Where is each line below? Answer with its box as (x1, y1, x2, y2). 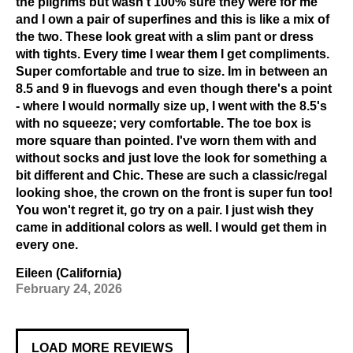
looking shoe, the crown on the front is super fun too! (16, 186, 333, 199)
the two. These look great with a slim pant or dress (16, 30, 314, 43)
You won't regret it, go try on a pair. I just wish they (16, 203, 314, 217)
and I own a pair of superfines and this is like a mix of (16, 13, 329, 26)
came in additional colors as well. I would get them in (16, 221, 327, 234)
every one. (16, 238, 78, 251)
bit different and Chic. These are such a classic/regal (16, 169, 327, 182)
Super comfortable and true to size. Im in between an (16, 65, 328, 78)
